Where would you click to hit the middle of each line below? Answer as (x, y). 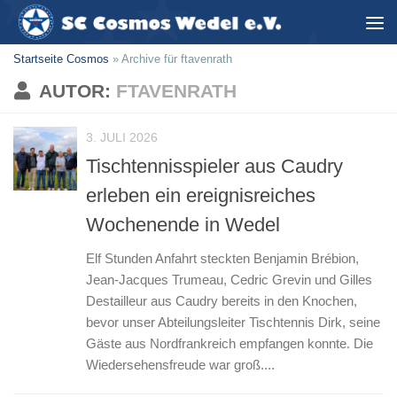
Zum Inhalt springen (91, 24)
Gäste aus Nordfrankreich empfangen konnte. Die (230, 344)
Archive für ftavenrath (177, 59)
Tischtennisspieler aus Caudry (214, 167)
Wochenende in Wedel (183, 225)
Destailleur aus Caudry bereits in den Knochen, (222, 301)
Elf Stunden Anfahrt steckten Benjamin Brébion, (222, 259)
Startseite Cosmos (61, 59)
